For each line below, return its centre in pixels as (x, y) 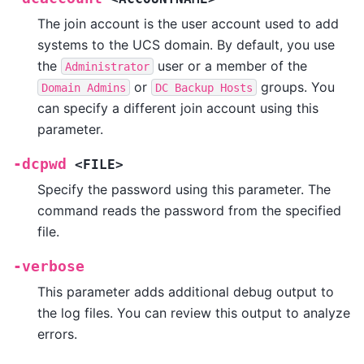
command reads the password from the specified (189, 210)
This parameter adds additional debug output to (186, 291)
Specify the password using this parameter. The (184, 189)
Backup (194, 87)
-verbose (49, 266)
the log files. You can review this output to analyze (194, 312)
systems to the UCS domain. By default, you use (186, 44)
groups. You (296, 87)
